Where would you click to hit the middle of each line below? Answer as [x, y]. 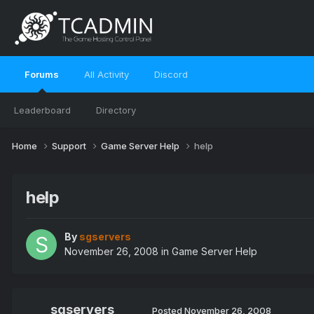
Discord [171, 74]
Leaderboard [42, 110]
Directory [116, 110]
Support [70, 145]
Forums [42, 74]
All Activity [107, 74]
